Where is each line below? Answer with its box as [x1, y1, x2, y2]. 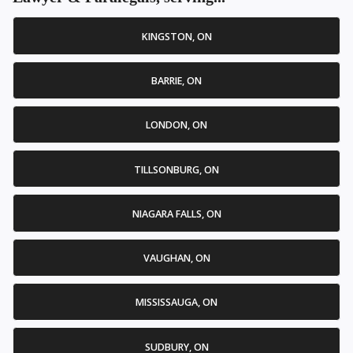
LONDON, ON [146, 118, 207, 132]
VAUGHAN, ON [143, 251, 210, 266]
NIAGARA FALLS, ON [132, 206, 221, 221]
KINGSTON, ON [141, 29, 212, 43]
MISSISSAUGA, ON [136, 295, 217, 310]
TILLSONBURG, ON [134, 162, 219, 176]
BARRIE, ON [151, 74, 202, 88]
